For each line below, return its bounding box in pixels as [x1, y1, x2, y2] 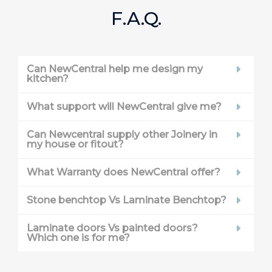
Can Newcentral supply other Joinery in [27, 128, 217, 140]
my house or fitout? [27, 138, 124, 150]
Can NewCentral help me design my [27, 63, 203, 75]
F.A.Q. [110, 7, 161, 30]
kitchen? [27, 72, 69, 84]
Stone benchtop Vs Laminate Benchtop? [27, 194, 226, 206]
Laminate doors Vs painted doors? [27, 222, 198, 234]
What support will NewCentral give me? [27, 100, 222, 112]
